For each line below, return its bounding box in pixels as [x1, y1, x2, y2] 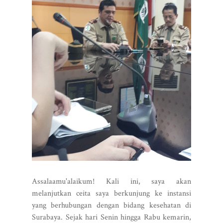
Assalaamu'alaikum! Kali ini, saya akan [32, 176, 191, 187]
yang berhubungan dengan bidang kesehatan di [32, 200, 191, 211]
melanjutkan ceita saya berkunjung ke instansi [32, 188, 191, 199]
